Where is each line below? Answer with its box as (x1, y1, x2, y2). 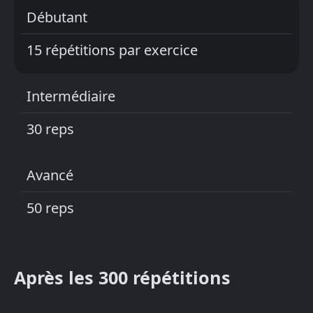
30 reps (27, 119, 74, 139)
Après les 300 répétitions (14, 265, 231, 290)
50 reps (27, 198, 74, 218)
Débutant (27, 8, 87, 27)
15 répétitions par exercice (27, 41, 198, 60)
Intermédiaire (27, 87, 115, 106)
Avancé (27, 166, 73, 185)
